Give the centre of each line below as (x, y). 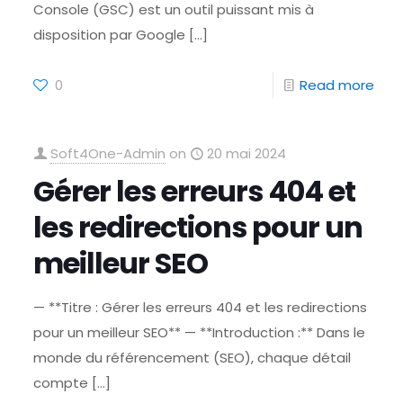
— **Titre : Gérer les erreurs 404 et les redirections (201, 307)
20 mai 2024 (247, 153)
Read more (336, 85)
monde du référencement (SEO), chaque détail (193, 358)
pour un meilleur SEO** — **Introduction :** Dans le (200, 332)
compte (61, 383)
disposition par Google (110, 35)
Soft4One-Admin (108, 153)
